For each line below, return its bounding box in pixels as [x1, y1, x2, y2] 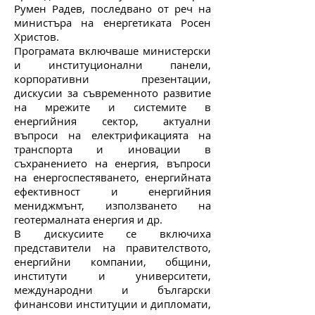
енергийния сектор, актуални [14, 114, 211, 128]
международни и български [14, 283, 211, 297]
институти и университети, [14, 269, 211, 283]
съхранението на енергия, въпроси [14, 156, 211, 170]
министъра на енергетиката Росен [14, 15, 211, 30]
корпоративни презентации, [14, 72, 211, 86]
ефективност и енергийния [14, 184, 211, 198]
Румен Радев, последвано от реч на [14, 1, 211, 15]
